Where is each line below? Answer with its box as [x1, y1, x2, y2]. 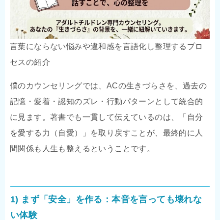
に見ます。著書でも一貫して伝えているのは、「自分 [10, 113, 203, 122]
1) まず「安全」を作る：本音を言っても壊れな [10, 194, 202, 205]
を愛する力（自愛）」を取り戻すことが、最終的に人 [10, 129, 203, 137]
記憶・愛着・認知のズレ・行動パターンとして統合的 [10, 97, 203, 106]
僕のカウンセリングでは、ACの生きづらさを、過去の [10, 82, 207, 90]
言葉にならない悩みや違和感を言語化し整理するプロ [10, 42, 203, 51]
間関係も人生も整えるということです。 [10, 144, 155, 153]
